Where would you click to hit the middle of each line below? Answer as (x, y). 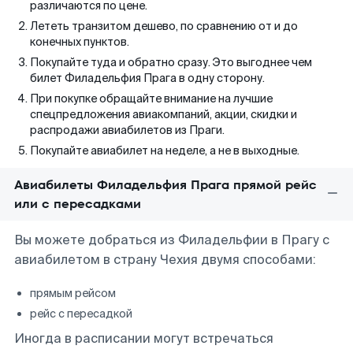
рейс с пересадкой (81, 314)
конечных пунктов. (80, 42)
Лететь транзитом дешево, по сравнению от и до (164, 26)
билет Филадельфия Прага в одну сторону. (147, 78)
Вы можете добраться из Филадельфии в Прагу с (172, 240)
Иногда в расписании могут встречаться (144, 338)
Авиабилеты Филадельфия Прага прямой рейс (165, 185)
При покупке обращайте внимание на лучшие (151, 98)
